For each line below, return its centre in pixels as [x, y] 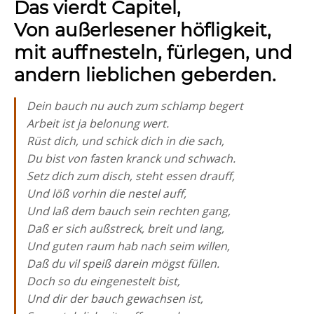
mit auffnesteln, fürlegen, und [153, 53]
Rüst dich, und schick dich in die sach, [125, 141]
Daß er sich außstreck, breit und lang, [125, 228]
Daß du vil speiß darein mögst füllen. [123, 264]
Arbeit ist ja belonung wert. [98, 123]
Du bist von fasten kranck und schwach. [131, 158]
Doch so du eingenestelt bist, [103, 281]
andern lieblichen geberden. [145, 75]
